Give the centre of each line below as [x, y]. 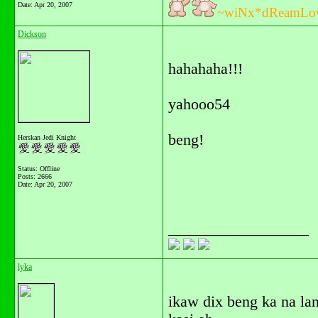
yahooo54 [199, 104]
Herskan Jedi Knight [47, 137]
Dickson [32, 34]
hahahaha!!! [205, 69]
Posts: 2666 [35, 176]
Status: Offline [39, 169]
